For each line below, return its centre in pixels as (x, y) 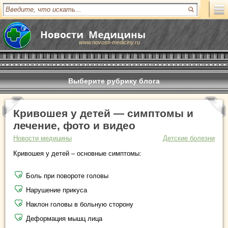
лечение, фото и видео (74, 125)
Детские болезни (189, 138)
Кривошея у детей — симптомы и (103, 113)
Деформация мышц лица (64, 219)
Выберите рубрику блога (114, 81)
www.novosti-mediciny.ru (109, 42)
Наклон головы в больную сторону (80, 204)
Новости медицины (42, 138)
